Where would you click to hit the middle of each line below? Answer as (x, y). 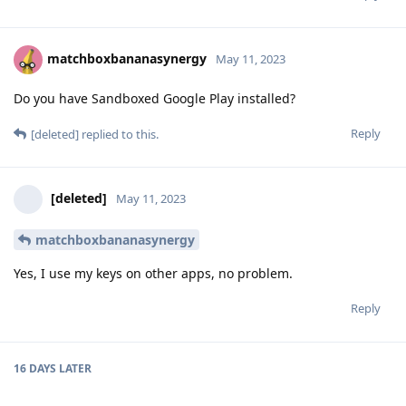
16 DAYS (35, 368)
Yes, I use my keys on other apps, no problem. (153, 273)
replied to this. (119, 134)
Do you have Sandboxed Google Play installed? (155, 98)
